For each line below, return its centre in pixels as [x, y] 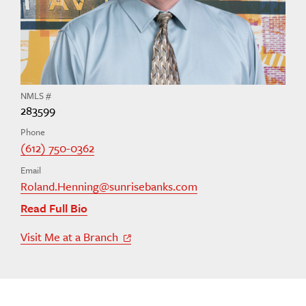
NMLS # [36, 96]
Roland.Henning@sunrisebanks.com [109, 186]
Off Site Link [161, 247]
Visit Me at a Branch [71, 237]
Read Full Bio [54, 208]
